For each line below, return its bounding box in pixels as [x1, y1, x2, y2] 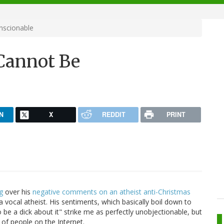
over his [3, 187, 32, 197]
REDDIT [101, 109, 125, 119]
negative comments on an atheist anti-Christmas [32, 187, 190, 197]
